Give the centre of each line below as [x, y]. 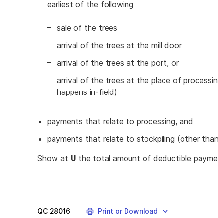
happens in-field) [87, 92]
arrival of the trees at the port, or [118, 63]
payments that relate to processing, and [120, 121]
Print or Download [127, 211]
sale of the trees [87, 28]
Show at [54, 158]
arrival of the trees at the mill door [119, 45]
